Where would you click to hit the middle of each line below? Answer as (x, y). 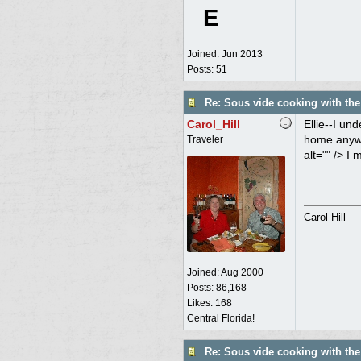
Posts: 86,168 (216, 288)
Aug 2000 (242, 272)
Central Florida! (220, 318)
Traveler (205, 139)
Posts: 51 (207, 69)
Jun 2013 (242, 54)
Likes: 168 (209, 303)
